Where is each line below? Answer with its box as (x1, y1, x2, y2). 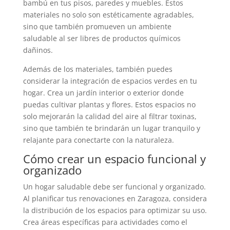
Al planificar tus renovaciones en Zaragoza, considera (23, 194, 207, 203)
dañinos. (23, 45, 53, 55)
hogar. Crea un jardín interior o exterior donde (23, 88, 184, 98)
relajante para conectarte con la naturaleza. (23, 135, 174, 145)
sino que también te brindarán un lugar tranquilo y (23, 123, 200, 133)
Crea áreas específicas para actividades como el (23, 217, 187, 227)
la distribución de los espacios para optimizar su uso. (23, 205, 207, 215)
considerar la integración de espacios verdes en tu (23, 76, 197, 86)
